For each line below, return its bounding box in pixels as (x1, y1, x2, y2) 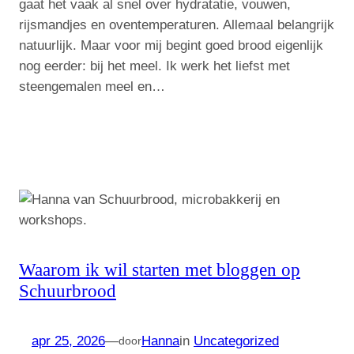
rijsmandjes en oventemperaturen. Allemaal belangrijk (19, 17, 334, 33)
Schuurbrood (19, 281, 116, 302)
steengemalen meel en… (19, 79, 165, 95)
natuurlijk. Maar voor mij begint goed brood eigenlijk (19, 38, 323, 54)
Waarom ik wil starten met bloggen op (19, 259, 300, 281)
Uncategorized (194, 333, 279, 348)
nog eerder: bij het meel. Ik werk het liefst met (19, 58, 290, 74)
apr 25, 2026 (32, 333, 105, 348)
